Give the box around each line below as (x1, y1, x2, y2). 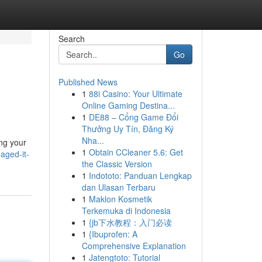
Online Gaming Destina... (81, 99, 175, 111)
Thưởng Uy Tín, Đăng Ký (81, 123, 174, 135)
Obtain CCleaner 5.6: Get (88, 146, 183, 158)
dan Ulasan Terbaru (81, 181, 156, 193)
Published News (58, 76, 118, 88)
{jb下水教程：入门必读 (88, 216, 172, 228)
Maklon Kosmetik (88, 193, 152, 205)
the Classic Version (81, 158, 152, 170)
